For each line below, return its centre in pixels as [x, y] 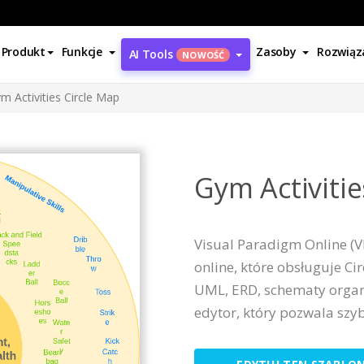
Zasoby [276, 52]
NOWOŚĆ [204, 55]
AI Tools [151, 54]
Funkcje [82, 52]
